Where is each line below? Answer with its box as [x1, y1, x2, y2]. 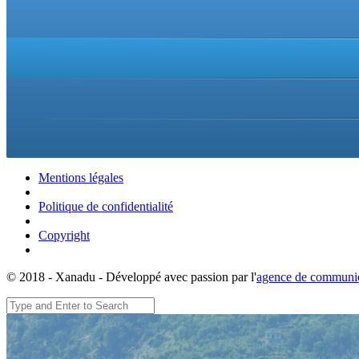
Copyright [38, 228, 90, 242]
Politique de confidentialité [38, 199, 173, 213]
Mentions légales [38, 170, 123, 184]
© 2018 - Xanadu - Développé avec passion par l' [6, 269, 256, 284]
